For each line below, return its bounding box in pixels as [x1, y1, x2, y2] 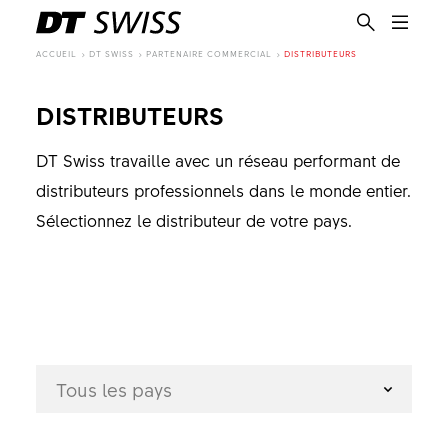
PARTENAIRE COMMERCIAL [146, 48, 273, 59]
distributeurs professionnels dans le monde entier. [35, 179, 411, 201]
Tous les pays [55, 377, 172, 402]
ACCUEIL [36, 48, 78, 59]
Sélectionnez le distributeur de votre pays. [35, 209, 352, 231]
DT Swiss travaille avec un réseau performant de [35, 149, 400, 171]
